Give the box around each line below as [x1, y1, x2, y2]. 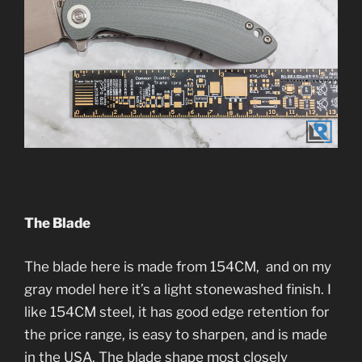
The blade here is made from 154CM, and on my [24, 258, 331, 275]
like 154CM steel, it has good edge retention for [24, 303, 330, 320]
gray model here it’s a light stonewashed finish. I [24, 280, 331, 297]
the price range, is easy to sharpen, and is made [24, 326, 327, 343]
